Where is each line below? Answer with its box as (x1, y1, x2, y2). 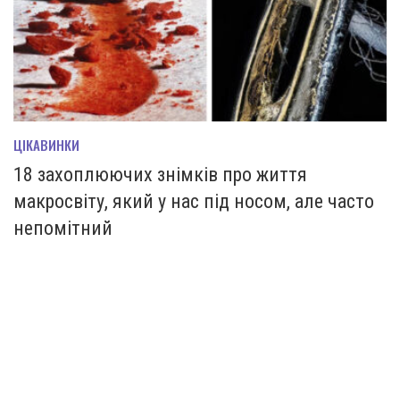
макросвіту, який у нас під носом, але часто (13, 189, 374, 212)
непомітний (13, 216, 112, 239)
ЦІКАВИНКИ (13, 134, 79, 154)
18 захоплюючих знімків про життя (13, 162, 307, 186)
